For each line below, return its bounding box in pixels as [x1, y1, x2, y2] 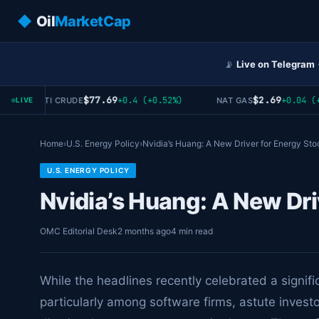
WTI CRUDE [26, 95, 73, 105]
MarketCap [55, 12, 131, 30]
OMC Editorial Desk [40, 226, 117, 236]
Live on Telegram [236, 58, 315, 70]
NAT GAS [206, 95, 243, 105]
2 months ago [117, 226, 171, 236]
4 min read [171, 226, 213, 236]
